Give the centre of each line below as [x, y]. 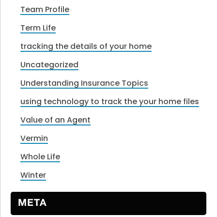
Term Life [38, 28]
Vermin [34, 138]
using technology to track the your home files [110, 101]
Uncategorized [50, 64]
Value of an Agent [56, 120]
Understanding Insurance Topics [85, 83]
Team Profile [45, 9]
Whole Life [40, 156]
